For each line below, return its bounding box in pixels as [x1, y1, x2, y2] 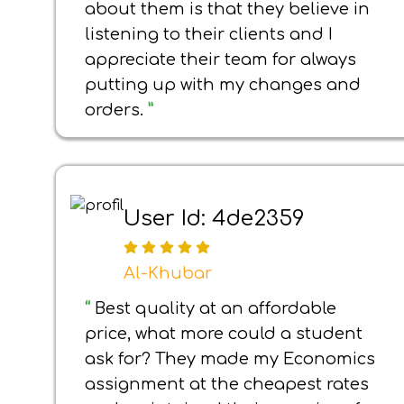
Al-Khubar [124, 264, 212, 283]
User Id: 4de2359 [124, 206, 305, 231]
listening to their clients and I [85, 25, 333, 43]
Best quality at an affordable [95, 299, 336, 317]
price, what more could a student [85, 325, 363, 343]
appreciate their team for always [85, 50, 356, 69]
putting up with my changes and [85, 76, 361, 94]
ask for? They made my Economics [85, 350, 375, 368]
